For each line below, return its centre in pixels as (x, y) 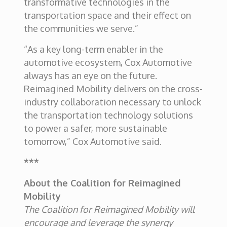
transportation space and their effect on (107, 15)
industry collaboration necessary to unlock (112, 102)
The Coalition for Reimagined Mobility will (109, 209)
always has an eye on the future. (90, 75)
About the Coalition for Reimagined (102, 183)
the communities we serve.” (81, 28)
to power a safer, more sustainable (95, 128)
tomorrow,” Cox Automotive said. (92, 141)
